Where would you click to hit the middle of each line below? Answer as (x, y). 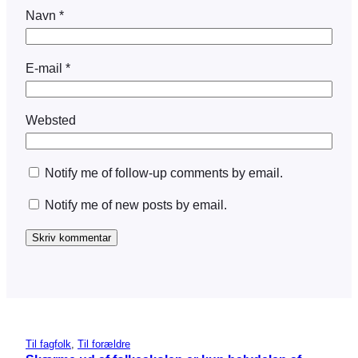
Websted (51, 120)
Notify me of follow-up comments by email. (164, 172)
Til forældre (104, 344)
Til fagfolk (48, 344)
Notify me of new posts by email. (136, 204)
